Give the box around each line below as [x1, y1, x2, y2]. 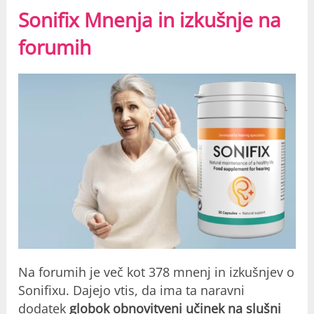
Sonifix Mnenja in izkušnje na [18, 6, 282, 34]
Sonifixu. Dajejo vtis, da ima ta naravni [18, 281, 245, 299]
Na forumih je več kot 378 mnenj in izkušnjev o [18, 263, 295, 280]
